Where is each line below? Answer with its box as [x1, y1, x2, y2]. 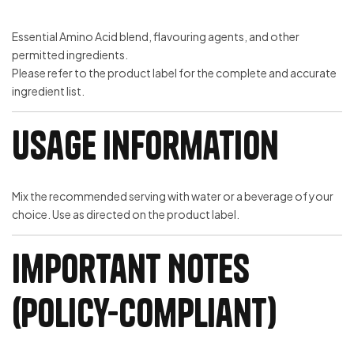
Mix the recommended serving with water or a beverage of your [12, 189, 333, 204]
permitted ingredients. [12, 47, 128, 62]
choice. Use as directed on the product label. [12, 207, 239, 222]
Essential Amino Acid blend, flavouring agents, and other [12, 28, 299, 43]
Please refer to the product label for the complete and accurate [12, 65, 337, 80]
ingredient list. [12, 83, 85, 98]
